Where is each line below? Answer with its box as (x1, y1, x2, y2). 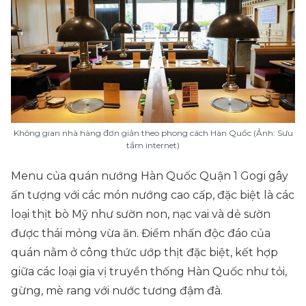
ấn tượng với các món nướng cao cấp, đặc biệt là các (11, 189, 294, 201)
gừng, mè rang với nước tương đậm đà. (11, 284, 225, 297)
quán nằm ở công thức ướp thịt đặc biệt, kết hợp (11, 246, 278, 259)
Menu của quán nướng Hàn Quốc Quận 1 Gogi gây (11, 169, 288, 182)
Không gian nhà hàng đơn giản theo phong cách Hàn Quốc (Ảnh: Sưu (13, 128, 293, 138)
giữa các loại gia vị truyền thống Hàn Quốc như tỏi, (11, 265, 287, 278)
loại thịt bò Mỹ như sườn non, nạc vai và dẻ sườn (11, 208, 270, 221)
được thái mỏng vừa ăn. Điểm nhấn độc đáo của (11, 227, 270, 240)
